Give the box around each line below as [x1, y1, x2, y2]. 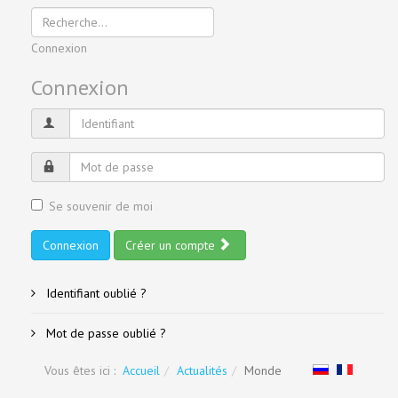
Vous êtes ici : [44, 362, 123, 378]
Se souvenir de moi [49, 198, 153, 214]
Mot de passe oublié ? [43, 325, 166, 341]
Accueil [123, 362, 160, 378]
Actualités [177, 362, 227, 378]
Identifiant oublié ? [43, 285, 147, 301]
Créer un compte [125, 237, 219, 253]
